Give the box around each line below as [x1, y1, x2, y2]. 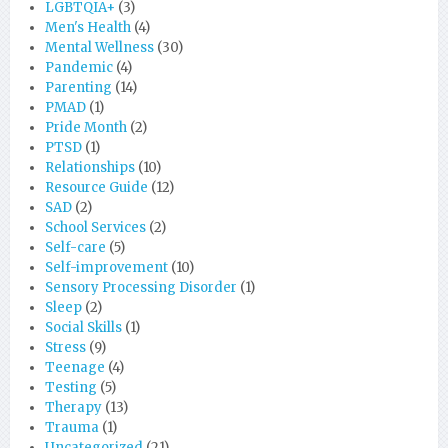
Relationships [45, 159, 135, 176]
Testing [45, 379, 97, 396]
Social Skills [45, 319, 122, 336]
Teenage [45, 359, 105, 376]
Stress [45, 339, 86, 356]
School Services [45, 219, 146, 236]
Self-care [45, 239, 106, 256]
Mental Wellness [45, 39, 154, 56]
